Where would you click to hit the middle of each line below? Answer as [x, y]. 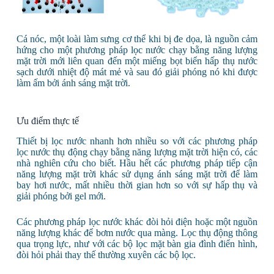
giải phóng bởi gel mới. [61, 196]
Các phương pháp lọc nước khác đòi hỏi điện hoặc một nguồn [137, 222]
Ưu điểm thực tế [47, 121]
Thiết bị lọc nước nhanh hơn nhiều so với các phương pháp [137, 141]
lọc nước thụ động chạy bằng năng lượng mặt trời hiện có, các [137, 152]
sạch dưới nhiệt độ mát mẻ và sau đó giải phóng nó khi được [137, 72]
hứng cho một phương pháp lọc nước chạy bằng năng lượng [137, 50]
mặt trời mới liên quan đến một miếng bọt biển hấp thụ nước [137, 61]
